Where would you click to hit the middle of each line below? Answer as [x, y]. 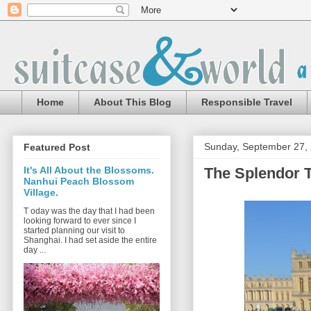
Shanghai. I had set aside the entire [90, 241]
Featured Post [57, 148]
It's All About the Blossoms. [89, 170]
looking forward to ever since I [80, 221]
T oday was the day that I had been [89, 211]
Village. [41, 193]
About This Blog [133, 102]
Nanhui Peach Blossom [79, 182]
